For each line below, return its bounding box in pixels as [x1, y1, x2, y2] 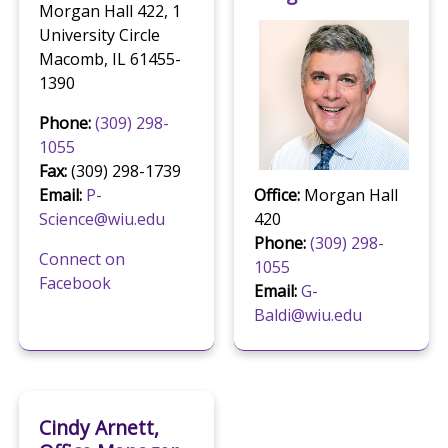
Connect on [38, 248, 125, 271]
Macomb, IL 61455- [38, 48, 181, 71]
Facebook [38, 272, 111, 295]
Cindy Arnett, [38, 413, 159, 441]
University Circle [38, 24, 160, 47]
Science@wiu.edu [38, 208, 165, 231]
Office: [254, 184, 300, 207]
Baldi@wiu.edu [254, 304, 362, 327]
